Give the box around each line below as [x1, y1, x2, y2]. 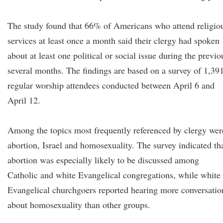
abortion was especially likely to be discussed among [7, 154, 199, 166]
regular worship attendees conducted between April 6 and [7, 79, 215, 91]
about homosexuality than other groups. [7, 199, 150, 211]
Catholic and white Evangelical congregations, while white [7, 169, 221, 181]
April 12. [7, 94, 40, 106]
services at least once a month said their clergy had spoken [7, 34, 220, 46]
